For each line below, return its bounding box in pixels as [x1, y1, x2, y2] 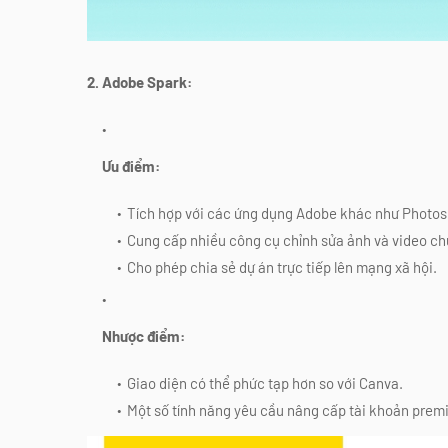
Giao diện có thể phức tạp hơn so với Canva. [127, 373, 403, 392]
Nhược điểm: [102, 326, 185, 345]
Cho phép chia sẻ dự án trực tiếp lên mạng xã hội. [127, 257, 437, 276]
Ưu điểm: [102, 156, 160, 175]
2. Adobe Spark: [87, 72, 192, 91]
